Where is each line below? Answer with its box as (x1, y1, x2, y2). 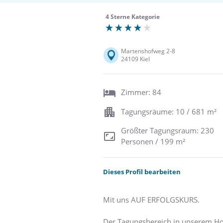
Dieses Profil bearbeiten (103, 167, 181, 176)
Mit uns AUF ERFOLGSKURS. (103, 194, 200, 205)
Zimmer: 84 (121, 87, 161, 98)
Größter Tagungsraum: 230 (121, 125, 214, 135)
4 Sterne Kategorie (106, 12, 160, 21)
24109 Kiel (121, 55, 150, 63)
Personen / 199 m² (121, 136, 185, 146)
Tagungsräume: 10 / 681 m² (121, 106, 217, 116)
